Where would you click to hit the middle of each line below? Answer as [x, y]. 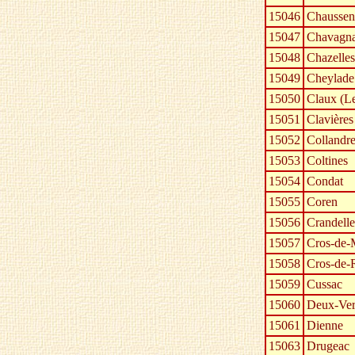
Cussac [324, 284]
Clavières [330, 120]
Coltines [327, 161]
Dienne [325, 326]
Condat [325, 181]
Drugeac [328, 346]
